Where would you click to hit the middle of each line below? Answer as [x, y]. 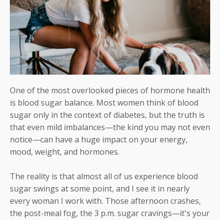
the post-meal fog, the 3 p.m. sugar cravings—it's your [110, 213]
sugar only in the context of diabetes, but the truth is [107, 115]
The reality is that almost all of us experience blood [104, 176]
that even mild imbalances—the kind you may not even [110, 127]
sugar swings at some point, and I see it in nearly [100, 188]
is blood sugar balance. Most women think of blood [104, 102]
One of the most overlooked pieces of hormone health [110, 90]
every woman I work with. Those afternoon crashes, [105, 201]
